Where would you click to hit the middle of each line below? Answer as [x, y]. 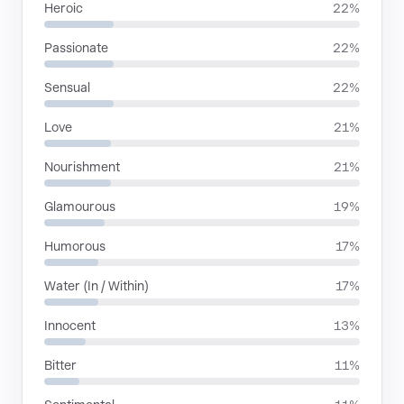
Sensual [67, 87]
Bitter [60, 365]
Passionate [76, 48]
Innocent [70, 326]
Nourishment [82, 167]
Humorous [75, 246]
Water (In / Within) [96, 286]
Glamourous [80, 207]
